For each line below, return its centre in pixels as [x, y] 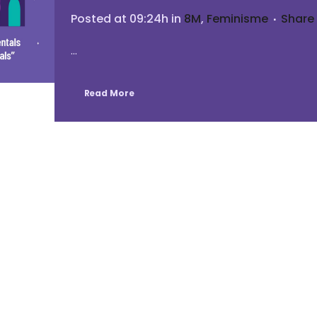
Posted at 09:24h [119, 19]
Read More [109, 93]
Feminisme [237, 19]
